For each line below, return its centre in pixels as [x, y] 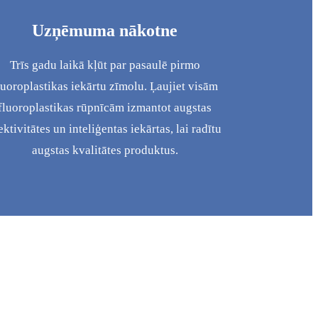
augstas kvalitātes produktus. [105, 150]
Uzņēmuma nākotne [105, 31]
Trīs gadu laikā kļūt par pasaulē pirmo [105, 65]
